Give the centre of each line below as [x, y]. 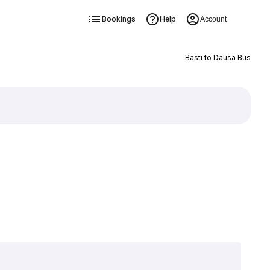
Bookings [118, 19]
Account [213, 19]
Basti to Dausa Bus [218, 58]
